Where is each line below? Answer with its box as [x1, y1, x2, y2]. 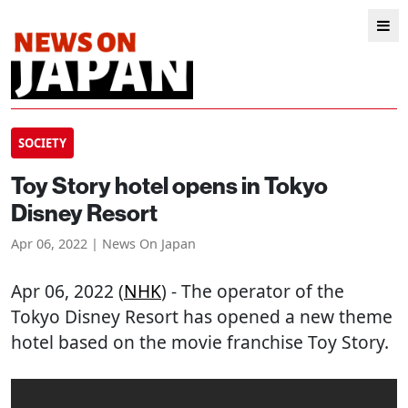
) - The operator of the [161, 279, 344, 303]
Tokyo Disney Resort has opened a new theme [11, 304, 393, 329]
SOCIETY [18, 135, 66, 151]
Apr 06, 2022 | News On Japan [11, 235, 196, 252]
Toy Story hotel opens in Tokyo [11, 170, 328, 200]
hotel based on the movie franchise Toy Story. [11, 330, 389, 354]
